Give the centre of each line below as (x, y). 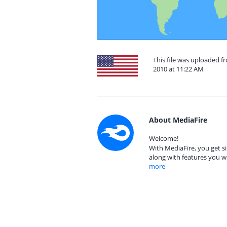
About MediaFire (178, 120)
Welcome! (164, 138)
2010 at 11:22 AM (178, 69)
